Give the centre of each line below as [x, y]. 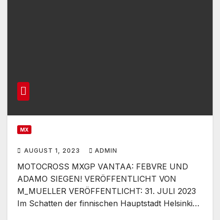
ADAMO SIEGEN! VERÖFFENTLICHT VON [97, 179]
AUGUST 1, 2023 [53, 150]
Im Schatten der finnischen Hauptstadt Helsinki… [108, 203]
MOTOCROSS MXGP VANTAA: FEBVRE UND [103, 166]
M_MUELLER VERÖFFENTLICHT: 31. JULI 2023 [107, 191]
